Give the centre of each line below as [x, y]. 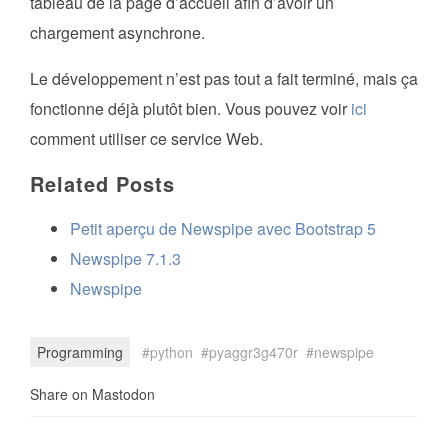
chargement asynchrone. [117, 33]
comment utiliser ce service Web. [146, 139]
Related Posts [102, 184]
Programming [80, 352]
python [171, 352]
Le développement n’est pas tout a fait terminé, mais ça [224, 79]
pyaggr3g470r [253, 352]
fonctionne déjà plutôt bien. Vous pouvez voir [190, 109]
